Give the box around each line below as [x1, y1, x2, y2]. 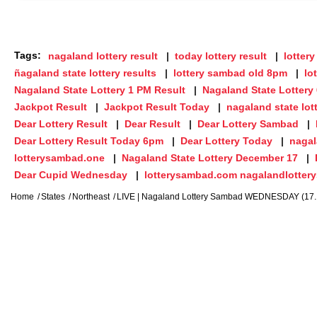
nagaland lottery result [48, 50, 158, 62]
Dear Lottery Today [180, 134, 272, 146]
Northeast [72, 191, 110, 202]
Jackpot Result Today [104, 100, 209, 113]
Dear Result [125, 117, 180, 129]
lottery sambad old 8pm [173, 67, 287, 79]
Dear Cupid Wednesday [14, 168, 127, 180]
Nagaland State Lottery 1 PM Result [14, 83, 185, 96]
